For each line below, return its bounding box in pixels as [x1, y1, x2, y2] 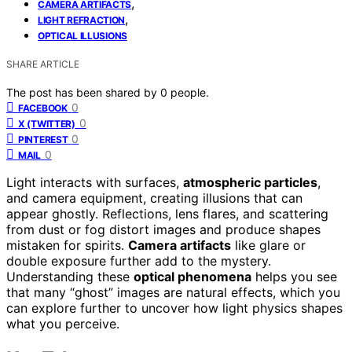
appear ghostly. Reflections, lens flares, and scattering [6, 205, 328, 222]
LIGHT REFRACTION [38, 13, 126, 26]
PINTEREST [18, 133, 68, 145]
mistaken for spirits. [6, 236, 128, 253]
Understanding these [6, 268, 134, 284]
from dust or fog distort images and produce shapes [6, 221, 321, 237]
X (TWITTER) [18, 117, 75, 130]
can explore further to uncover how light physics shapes [6, 299, 343, 316]
